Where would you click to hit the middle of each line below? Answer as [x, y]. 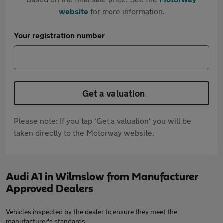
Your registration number [59, 35]
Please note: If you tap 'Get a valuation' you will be [103, 121]
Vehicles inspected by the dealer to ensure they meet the [92, 211]
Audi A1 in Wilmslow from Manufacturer [102, 177]
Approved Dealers [50, 189]
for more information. [126, 11]
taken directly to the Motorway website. [84, 133]
